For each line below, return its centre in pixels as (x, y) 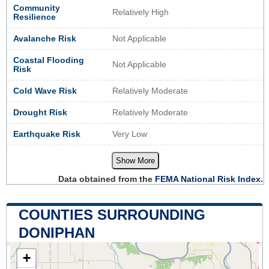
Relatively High (141, 12)
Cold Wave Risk (45, 91)
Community (37, 8)
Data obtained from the (107, 179)
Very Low (130, 134)
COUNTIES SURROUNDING (112, 214)
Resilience (35, 17)
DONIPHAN (57, 232)
